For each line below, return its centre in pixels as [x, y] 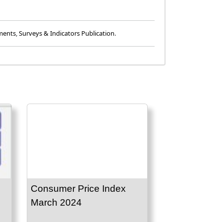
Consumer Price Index [78, 189]
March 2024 [56, 203]
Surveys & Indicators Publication [67, 33]
